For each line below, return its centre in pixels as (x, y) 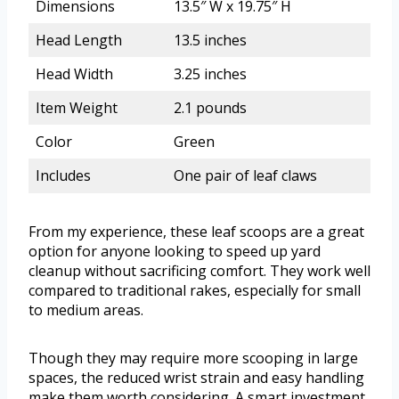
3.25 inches (210, 74)
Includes (63, 176)
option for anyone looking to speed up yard (175, 252)
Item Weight (77, 108)
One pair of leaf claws (245, 176)
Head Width (74, 74)
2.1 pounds (210, 108)
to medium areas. (86, 310)
